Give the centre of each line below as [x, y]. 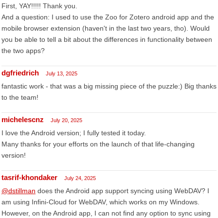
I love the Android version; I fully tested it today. [74, 133]
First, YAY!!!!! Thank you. [39, 6]
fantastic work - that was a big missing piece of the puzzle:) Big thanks [109, 86]
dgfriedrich [20, 73]
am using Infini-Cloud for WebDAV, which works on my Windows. [100, 202]
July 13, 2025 [62, 73]
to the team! [20, 97]
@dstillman [18, 191]
